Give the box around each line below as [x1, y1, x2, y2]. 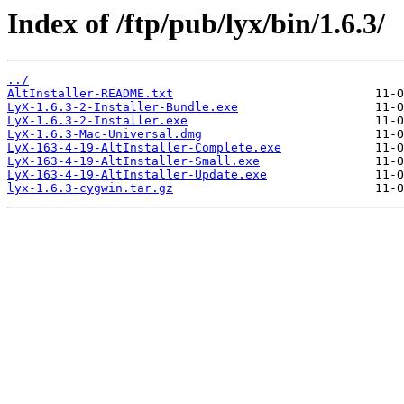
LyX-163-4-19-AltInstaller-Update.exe [7, 168, 267, 182]
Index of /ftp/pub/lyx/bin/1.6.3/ [7, 7, 385, 40]
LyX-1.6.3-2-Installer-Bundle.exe [7, 100, 238, 115]
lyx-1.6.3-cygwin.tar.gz [7, 181, 173, 196]
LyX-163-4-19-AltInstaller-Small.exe [7, 154, 260, 169]
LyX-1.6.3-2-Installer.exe [7, 114, 188, 128]
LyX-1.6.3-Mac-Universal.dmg [7, 127, 202, 142]
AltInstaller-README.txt [7, 87, 173, 101]
